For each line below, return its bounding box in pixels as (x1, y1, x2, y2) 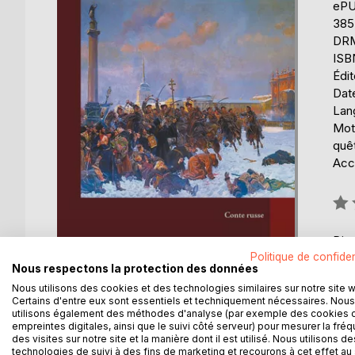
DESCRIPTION (74, 330, 156, 346)
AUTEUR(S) (190, 330, 257, 346)
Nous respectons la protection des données (12, 262, 258, 275)
